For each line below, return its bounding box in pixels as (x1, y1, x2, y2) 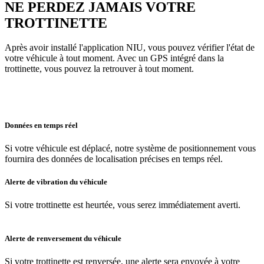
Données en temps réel (5, 120, 78, 130)
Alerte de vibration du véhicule (5, 177, 107, 186)
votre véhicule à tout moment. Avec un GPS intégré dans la (5, 53, 224, 64)
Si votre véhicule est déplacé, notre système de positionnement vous (5, 143, 256, 153)
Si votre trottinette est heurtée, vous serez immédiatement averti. (5, 200, 240, 210)
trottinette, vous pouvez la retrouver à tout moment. (5, 64, 194, 74)
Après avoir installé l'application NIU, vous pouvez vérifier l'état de (5, 42, 255, 53)
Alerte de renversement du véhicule (5, 234, 121, 243)
